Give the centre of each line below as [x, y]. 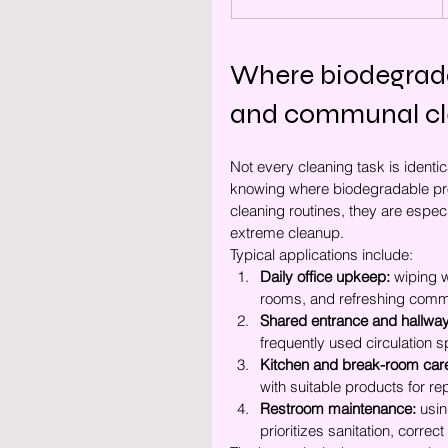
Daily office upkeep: [325, 276]
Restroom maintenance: [338, 408]
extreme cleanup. [287, 232]
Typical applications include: [321, 254]
